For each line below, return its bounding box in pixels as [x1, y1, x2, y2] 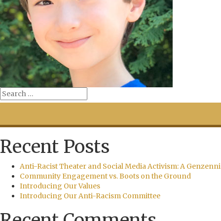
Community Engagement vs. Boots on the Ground [20, 172, 191, 181]
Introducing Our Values [20, 182, 100, 190]
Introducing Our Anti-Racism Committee [20, 191, 160, 200]
